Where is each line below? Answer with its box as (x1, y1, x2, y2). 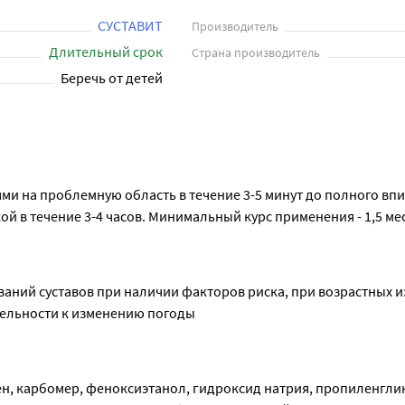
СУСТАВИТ (98, 16, 163, 34)
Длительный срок (49, 42, 163, 61)
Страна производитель (192, 44, 320, 61)
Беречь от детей (61, 69, 163, 87)
